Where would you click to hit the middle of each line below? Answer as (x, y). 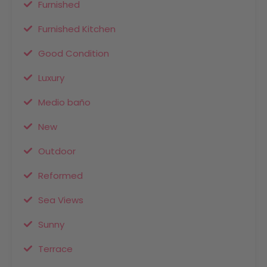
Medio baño (64, 102)
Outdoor (57, 151)
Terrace (55, 249)
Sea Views (61, 200)
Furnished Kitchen (77, 29)
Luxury (51, 78)
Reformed (60, 176)
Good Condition (74, 53)
